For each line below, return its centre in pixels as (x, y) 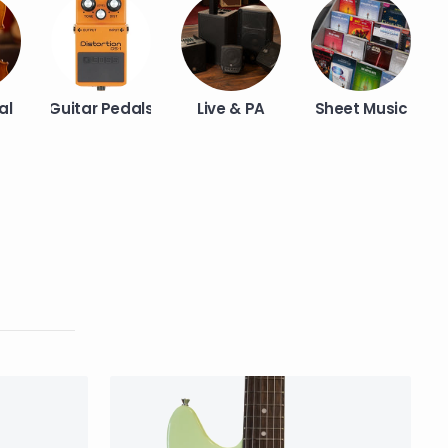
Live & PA (231, 109)
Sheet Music (361, 109)
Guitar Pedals (101, 109)
